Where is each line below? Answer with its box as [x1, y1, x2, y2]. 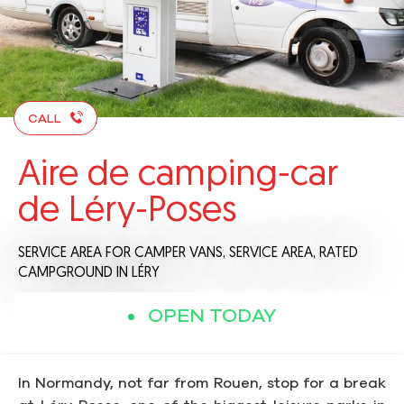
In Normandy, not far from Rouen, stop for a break [18, 376, 386, 391]
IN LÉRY [116, 266, 160, 281]
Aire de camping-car [18, 158, 338, 195]
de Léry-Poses [18, 194, 236, 231]
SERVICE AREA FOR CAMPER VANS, [18, 246, 229, 262]
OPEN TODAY [147, 307, 277, 327]
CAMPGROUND [18, 266, 113, 281]
